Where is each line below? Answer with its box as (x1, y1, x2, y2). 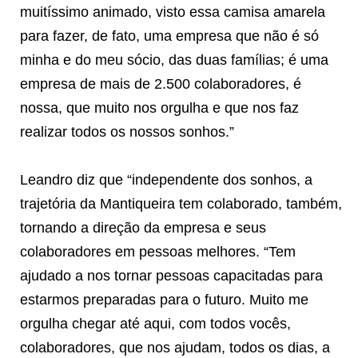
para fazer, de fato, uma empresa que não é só (20, 27, 319, 44)
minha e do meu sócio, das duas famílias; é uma (20, 51, 328, 68)
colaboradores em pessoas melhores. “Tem (20, 243, 296, 260)
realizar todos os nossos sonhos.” (20, 123, 234, 140)
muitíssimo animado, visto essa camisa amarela (20, 3, 325, 20)
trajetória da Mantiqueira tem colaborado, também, (20, 195, 342, 212)
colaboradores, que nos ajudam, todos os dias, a (20, 339, 330, 356)
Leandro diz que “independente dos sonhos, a (20, 171, 312, 188)
